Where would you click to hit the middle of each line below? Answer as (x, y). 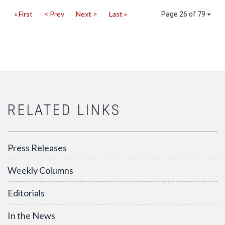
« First (23, 14)
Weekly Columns (40, 170)
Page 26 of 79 (184, 14)
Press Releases (37, 148)
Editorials (26, 193)
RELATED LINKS (64, 110)
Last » (118, 14)
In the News (31, 215)
